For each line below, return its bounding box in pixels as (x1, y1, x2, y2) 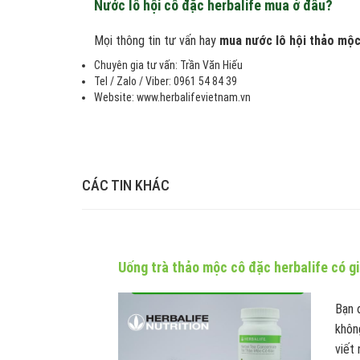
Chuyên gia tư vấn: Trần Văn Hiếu (94, 59, 243, 72)
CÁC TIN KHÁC (82, 177, 170, 194)
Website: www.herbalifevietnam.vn (94, 91, 251, 104)
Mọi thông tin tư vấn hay (94, 33, 219, 48)
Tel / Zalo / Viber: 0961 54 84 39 (94, 75, 237, 88)
